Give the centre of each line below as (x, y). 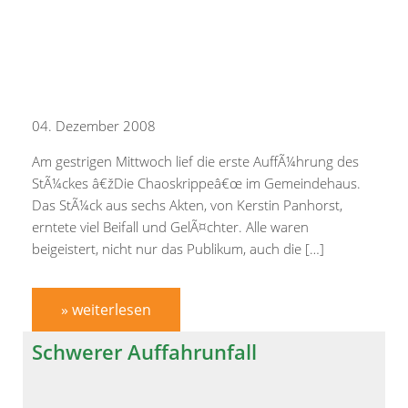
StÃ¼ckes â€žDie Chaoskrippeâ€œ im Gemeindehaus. (196, 184)
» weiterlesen (106, 310)
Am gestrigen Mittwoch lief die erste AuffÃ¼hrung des (195, 162)
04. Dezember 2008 (94, 126)
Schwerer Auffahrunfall (144, 352)
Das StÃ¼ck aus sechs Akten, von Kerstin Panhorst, (187, 205)
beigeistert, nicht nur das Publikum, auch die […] (178, 249)
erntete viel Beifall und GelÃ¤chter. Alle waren (170, 227)
